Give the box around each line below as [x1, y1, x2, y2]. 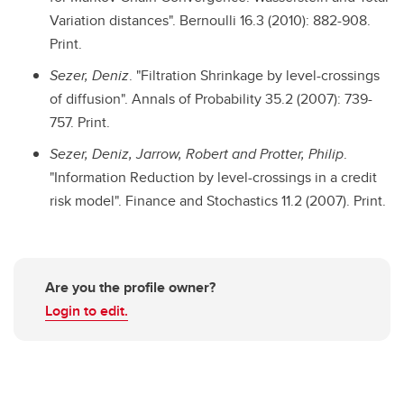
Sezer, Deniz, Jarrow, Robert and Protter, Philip [50, 142, 344, 164]
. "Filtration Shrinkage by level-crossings [129, 64, 380, 86]
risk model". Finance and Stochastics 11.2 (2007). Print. [50, 189, 386, 211]
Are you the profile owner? [45, 276, 216, 298]
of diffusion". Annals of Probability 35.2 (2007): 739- [50, 87, 372, 109]
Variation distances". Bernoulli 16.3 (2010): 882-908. [50, 10, 371, 32]
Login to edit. [45, 299, 128, 321]
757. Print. [50, 111, 110, 133]
